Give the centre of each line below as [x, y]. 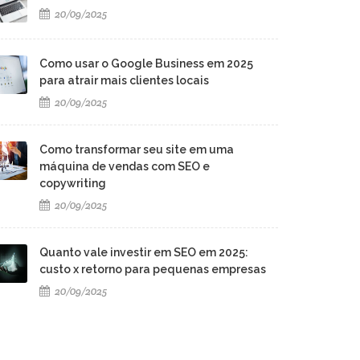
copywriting [73, 183]
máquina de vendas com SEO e [125, 166]
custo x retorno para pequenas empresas [153, 269]
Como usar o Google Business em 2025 [146, 63]
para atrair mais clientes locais [124, 80]
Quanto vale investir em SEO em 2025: [144, 252]
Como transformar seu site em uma [137, 149]
